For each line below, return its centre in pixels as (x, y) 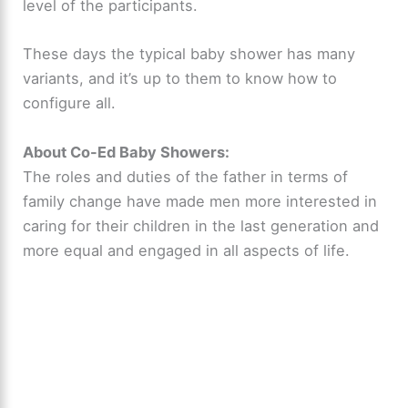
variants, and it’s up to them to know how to (180, 79)
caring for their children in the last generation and (201, 225)
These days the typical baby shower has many (189, 54)
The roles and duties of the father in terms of (186, 176)
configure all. (70, 103)
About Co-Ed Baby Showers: (127, 152)
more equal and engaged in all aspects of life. (187, 250)
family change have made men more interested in (200, 201)
